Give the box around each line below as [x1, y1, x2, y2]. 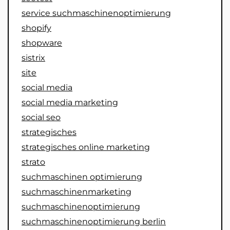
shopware [22, 38, 62, 48]
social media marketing [22, 98, 118, 108]
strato [22, 157, 45, 167]
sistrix [22, 53, 45, 63]
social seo [22, 112, 61, 123]
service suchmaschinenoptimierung [22, 8, 171, 18]
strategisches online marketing [22, 142, 150, 152]
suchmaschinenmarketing [22, 187, 131, 197]
